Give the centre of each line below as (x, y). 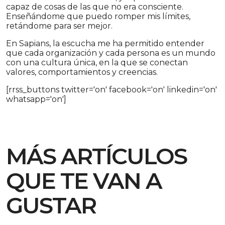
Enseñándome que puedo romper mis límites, (98, 17)
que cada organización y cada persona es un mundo (111, 53)
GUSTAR (51, 206)
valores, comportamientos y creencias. (82, 72)
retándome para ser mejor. (59, 26)
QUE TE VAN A (84, 181)
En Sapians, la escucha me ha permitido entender (105, 44)
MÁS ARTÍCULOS (96, 156)
